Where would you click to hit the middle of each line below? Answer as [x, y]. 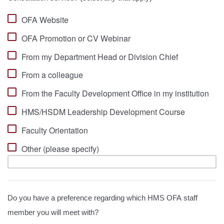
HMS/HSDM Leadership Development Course [103, 112]
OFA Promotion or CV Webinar [76, 38]
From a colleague [52, 75]
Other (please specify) [60, 148]
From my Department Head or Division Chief [99, 56]
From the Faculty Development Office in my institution [115, 93]
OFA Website [45, 20]
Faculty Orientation [54, 130]
